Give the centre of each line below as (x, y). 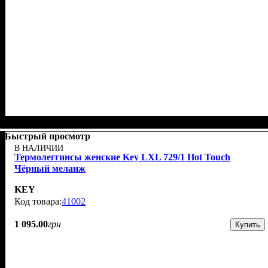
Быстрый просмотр (48, 136)
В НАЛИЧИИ (39, 148)
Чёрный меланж (50, 168)
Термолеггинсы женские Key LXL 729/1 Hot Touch (122, 157)
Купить (247, 225)
